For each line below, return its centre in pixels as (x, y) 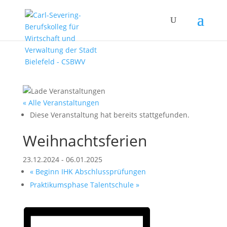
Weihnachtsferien (85, 141)
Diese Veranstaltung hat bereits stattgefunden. (109, 115)
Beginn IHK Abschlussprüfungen (89, 172)
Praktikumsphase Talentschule (83, 185)
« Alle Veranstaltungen (61, 103)
